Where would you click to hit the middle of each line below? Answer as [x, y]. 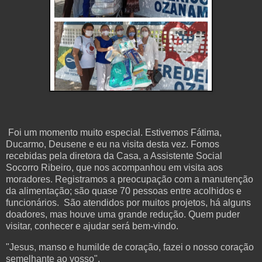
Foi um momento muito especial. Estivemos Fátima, [114, 133]
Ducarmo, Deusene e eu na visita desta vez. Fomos [113, 144]
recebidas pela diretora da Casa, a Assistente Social [114, 156]
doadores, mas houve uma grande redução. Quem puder [123, 215]
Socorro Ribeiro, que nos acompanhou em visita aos [114, 168]
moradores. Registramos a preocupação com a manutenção [130, 180]
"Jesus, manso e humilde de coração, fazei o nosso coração [130, 247]
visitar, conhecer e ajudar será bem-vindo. [93, 226]
